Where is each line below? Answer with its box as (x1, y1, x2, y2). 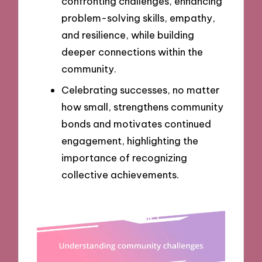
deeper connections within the (61, 46, 203, 58)
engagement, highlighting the (61, 134, 198, 147)
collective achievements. (61, 168, 179, 181)
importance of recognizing (61, 151, 187, 164)
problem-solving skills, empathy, (61, 12, 215, 25)
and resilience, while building (61, 29, 194, 42)
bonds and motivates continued (61, 117, 211, 130)
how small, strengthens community (61, 100, 223, 113)
